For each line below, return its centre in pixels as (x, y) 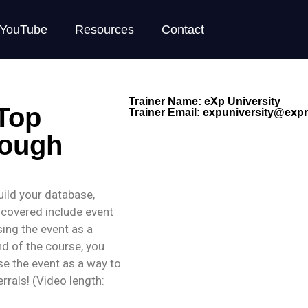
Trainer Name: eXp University (204, 101)
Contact (183, 30)
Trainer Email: (165, 112)
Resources (104, 30)
